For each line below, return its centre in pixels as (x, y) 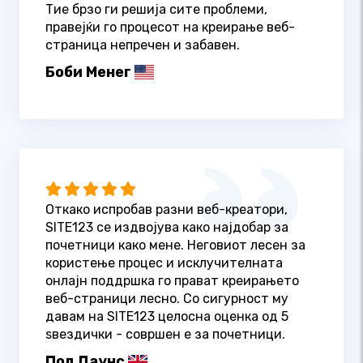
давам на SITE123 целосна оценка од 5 (167, 317)
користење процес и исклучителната (164, 263)
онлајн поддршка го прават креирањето (172, 281)
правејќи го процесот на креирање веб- (170, 27)
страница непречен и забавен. (143, 45)
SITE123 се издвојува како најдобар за (167, 228)
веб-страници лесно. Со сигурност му (167, 299)
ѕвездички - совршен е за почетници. (165, 335)
